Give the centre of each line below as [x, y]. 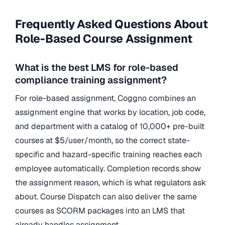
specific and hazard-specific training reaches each [108, 154]
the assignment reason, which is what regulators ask [110, 182]
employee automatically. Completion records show [108, 168]
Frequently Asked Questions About [111, 24]
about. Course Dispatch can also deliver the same [106, 196]
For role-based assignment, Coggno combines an [105, 98]
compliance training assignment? [91, 80]
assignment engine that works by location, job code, [110, 112]
